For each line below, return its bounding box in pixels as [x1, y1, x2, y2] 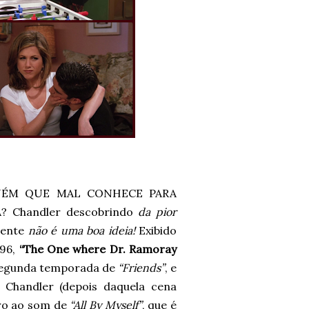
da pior [138, 205, 177, 219]
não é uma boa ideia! [28, 223, 135, 237]
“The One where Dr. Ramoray [19, 242, 177, 256]
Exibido [134, 223, 177, 237]
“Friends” [117, 261, 165, 275]
